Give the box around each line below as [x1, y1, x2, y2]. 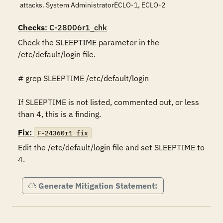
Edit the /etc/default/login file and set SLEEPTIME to [18, 142, 205, 152]
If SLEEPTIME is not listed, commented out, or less [18, 97, 199, 107]
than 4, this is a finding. [18, 109, 101, 119]
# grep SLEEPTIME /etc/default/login [18, 73, 149, 83]
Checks [18, 22, 45, 32]
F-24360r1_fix [37, 128, 88, 137]
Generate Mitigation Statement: [38, 181, 157, 191]
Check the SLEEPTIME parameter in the [18, 37, 159, 47]
